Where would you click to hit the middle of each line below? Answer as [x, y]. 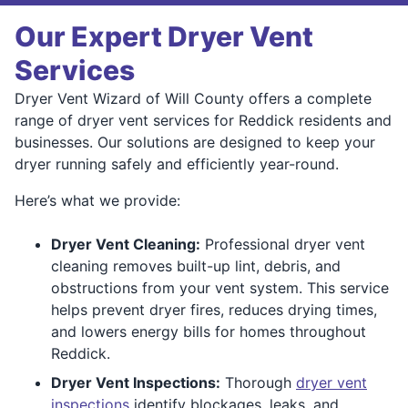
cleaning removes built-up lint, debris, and [196, 265]
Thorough [258, 382]
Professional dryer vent [283, 244]
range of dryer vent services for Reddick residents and [203, 120]
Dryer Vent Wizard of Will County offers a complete [193, 98]
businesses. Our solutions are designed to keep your [195, 142]
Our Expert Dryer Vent [164, 36]
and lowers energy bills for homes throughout [209, 331]
